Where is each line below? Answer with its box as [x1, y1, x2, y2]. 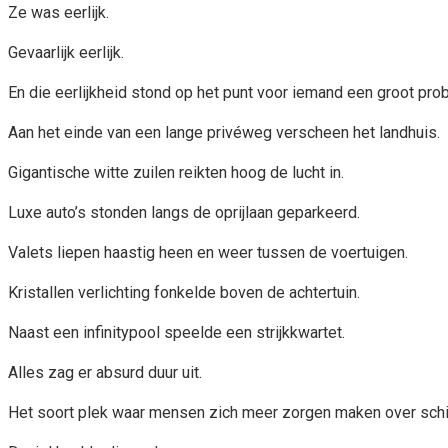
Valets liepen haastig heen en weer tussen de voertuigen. [8, 242, 408, 262]
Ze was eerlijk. [8, 2, 109, 22]
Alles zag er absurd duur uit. [8, 362, 202, 382]
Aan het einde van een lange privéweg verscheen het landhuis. [8, 122, 440, 142]
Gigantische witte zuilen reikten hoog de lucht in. [8, 162, 344, 182]
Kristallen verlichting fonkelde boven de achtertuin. [8, 282, 360, 302]
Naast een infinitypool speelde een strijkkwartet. [8, 322, 345, 342]
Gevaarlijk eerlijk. [8, 42, 124, 62]
